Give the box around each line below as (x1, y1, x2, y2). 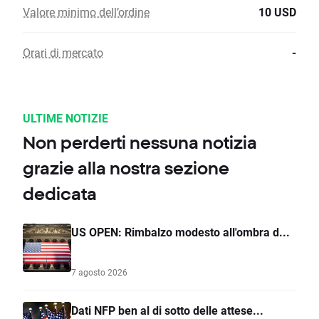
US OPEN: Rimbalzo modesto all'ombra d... (71, 224, 290, 240)
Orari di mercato (23, 45, 103, 61)
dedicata (23, 184, 97, 204)
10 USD (258, 4, 296, 20)
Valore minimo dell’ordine (23, 4, 150, 20)
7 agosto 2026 (71, 266, 127, 278)
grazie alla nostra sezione (23, 158, 229, 179)
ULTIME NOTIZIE (23, 110, 108, 126)
